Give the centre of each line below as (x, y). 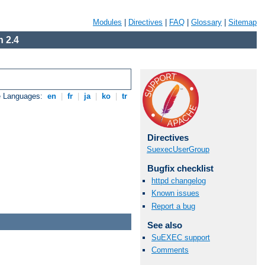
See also (164, 225)
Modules (107, 22)
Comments (170, 250)
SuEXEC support (181, 237)
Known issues (175, 193)
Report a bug (173, 206)
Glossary (206, 22)
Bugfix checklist (180, 168)
